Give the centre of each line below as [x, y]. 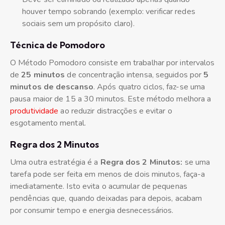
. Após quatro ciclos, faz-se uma [149, 87]
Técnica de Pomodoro [58, 45]
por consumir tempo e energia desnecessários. [92, 211]
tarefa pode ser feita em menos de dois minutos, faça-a [108, 175]
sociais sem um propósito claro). [79, 24]
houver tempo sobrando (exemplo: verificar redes [109, 12]
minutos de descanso [52, 87]
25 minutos [43, 75]
